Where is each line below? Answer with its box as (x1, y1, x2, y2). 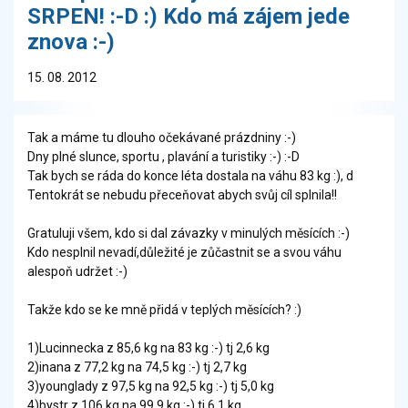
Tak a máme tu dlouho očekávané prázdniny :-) (27, 130, 296, 146)
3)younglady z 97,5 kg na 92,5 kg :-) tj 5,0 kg (27, 379, 274, 394)
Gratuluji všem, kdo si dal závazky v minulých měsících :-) (27, 226, 350, 241)
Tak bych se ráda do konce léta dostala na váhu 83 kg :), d (27, 168, 353, 184)
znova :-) (27, 29, 115, 56)
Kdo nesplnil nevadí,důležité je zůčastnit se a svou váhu (27, 245, 342, 260)
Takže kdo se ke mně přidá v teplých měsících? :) (27, 302, 301, 318)
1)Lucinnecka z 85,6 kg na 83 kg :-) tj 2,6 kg (27, 341, 270, 356)
